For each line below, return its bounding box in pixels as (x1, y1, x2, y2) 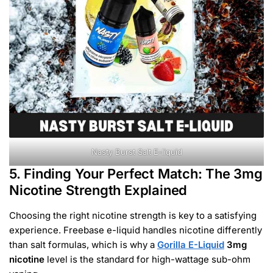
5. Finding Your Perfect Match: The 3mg (9, 165, 263, 182)
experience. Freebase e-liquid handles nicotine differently (9, 224, 262, 236)
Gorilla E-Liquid (157, 238, 224, 250)
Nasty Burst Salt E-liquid (91, 146, 182, 157)
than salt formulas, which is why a (9, 238, 157, 250)
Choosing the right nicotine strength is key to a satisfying (9, 209, 257, 221)
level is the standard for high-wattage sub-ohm (44, 253, 250, 265)
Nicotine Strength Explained (9, 182, 188, 198)
